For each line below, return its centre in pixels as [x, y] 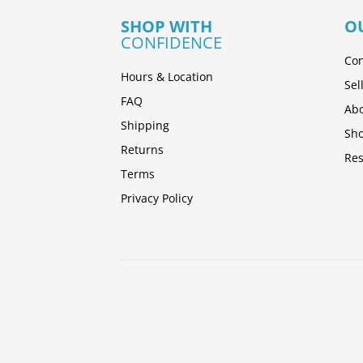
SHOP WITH [167, 26]
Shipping [145, 125]
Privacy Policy [157, 198]
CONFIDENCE [172, 42]
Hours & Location [167, 76]
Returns [143, 149]
